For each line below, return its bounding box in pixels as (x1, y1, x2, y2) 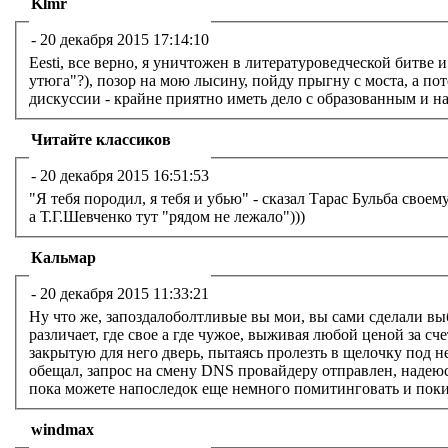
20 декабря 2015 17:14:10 (40, 30, 209, 48)
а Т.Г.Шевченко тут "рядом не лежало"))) (29, 208, 305, 226)
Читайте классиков (31, 130, 171, 148)
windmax (31, 420, 94, 438)
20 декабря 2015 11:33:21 (40, 284, 209, 302)
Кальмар (31, 248, 96, 266)
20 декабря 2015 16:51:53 (40, 166, 209, 184)
